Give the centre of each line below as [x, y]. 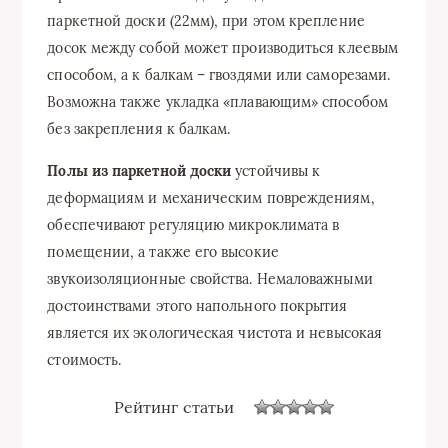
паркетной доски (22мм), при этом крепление [206, 21]
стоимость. [84, 360]
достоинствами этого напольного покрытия [197, 306]
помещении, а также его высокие [163, 252]
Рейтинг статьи [174, 406]
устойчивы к [276, 171]
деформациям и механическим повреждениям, [211, 198]
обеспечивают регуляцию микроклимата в [193, 225]
